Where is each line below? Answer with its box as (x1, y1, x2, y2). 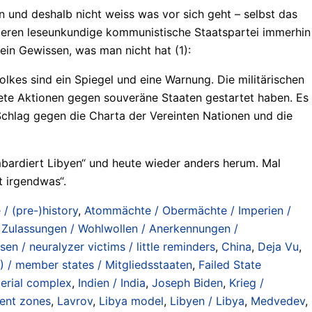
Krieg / (229, 275, 264, 290)
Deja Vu (258, 239, 299, 253)
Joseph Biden (152, 275, 223, 290)
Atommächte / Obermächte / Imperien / (84, 203, 291, 217)
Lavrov (57, 293, 93, 308)
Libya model (99, 293, 164, 308)
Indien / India (78, 275, 146, 290)
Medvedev (251, 293, 305, 308)
